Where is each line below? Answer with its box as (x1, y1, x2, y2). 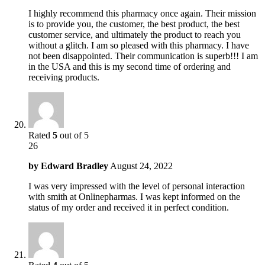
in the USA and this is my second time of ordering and (28, 61, 231, 72)
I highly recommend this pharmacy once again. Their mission (28, 8, 256, 18)
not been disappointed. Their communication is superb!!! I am (28, 50, 258, 61)
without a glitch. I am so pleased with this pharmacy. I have (28, 40, 249, 50)
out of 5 (57, 130, 89, 140)
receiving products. (28, 72, 99, 82)
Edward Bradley (41, 160, 108, 171)
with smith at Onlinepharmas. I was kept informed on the (28, 191, 240, 202)
